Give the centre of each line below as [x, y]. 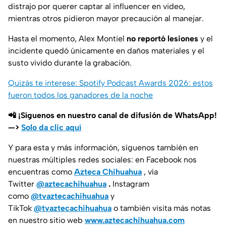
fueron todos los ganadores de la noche [80, 95]
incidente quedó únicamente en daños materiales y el [106, 51]
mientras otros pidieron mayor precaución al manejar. [106, 19]
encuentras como [41, 172]
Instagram [130, 184]
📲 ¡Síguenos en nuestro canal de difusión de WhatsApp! [112, 116]
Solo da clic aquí [51, 128]
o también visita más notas [162, 208]
